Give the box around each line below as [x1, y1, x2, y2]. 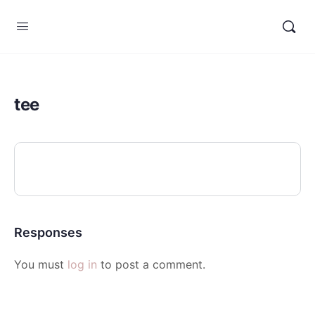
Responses [14, 225, 82, 240]
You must [14, 257, 67, 271]
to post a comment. [97, 257, 205, 271]
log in [67, 257, 97, 271]
